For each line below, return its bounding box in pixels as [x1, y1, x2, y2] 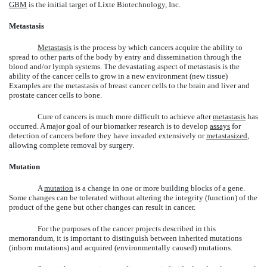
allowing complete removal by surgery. [9, 140, 134, 150]
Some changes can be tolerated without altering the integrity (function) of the [9, 193, 257, 202]
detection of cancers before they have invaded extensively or [9, 131, 206, 140]
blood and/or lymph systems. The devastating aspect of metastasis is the [9, 61, 240, 71]
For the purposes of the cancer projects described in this [38, 223, 216, 233]
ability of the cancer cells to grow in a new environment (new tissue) [9, 71, 228, 80]
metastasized [206, 131, 247, 140]
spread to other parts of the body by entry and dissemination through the [9, 52, 241, 61]
